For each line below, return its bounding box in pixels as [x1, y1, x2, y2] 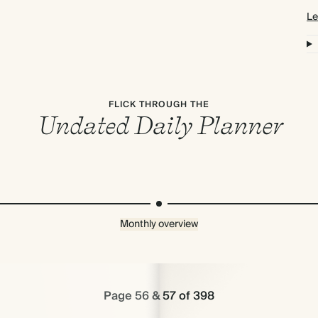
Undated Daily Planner [36, 110, 282, 140]
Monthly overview [120, 216, 198, 233]
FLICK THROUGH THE [109, 97, 209, 112]
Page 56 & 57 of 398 [104, 286, 214, 306]
